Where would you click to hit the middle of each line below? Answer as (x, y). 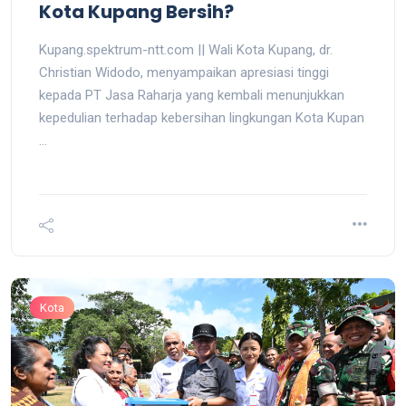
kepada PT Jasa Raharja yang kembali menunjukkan (192, 95)
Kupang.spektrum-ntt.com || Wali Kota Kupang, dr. (186, 49)
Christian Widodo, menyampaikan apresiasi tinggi (184, 72)
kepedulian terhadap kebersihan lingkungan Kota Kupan (202, 117)
